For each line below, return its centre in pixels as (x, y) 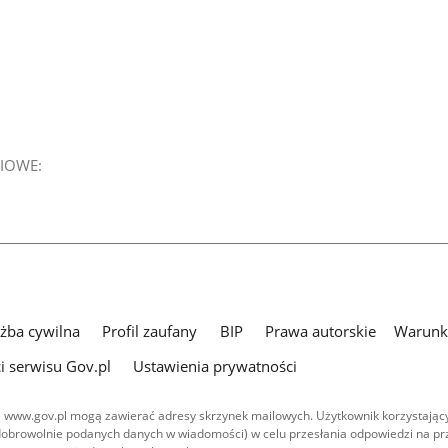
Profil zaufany (150, 330)
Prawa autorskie (320, 330)
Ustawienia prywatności (215, 366)
